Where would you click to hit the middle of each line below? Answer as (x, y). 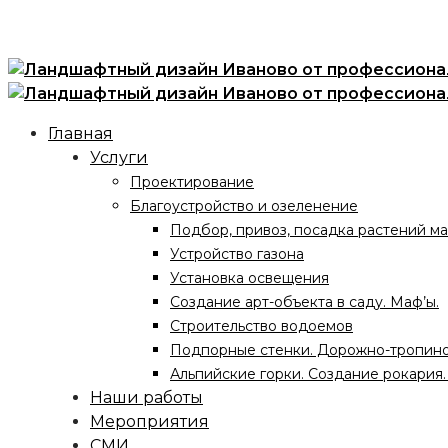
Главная (80, 133)
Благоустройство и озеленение (244, 206)
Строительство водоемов (261, 326)
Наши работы (146, 397)
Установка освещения (249, 278)
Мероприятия (149, 421)
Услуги (119, 157)
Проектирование (192, 182)
